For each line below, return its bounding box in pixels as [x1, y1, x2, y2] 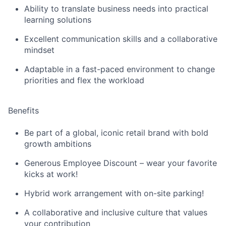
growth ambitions [24, 139, 91, 149]
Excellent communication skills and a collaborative [24, 34, 217, 44]
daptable [30, 64, 64, 74]
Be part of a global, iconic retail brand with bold [24, 128, 208, 138]
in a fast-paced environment [66, 64, 174, 74]
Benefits [8, 105, 39, 116]
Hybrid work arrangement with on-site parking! [24, 188, 204, 198]
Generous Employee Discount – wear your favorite [24, 158, 217, 168]
